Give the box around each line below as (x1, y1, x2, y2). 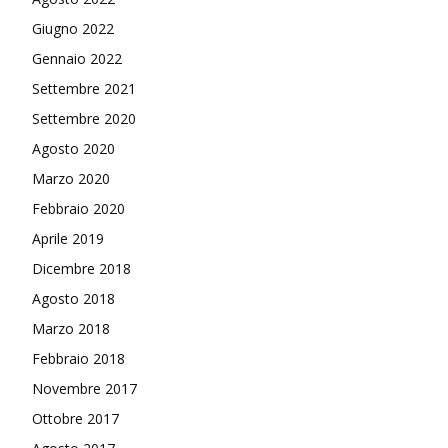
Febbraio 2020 (32, 198, 125, 218)
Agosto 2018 (32, 288, 115, 308)
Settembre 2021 (32, 78, 136, 98)
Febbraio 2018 (32, 348, 125, 368)
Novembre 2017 (32, 378, 137, 398)
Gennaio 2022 (32, 48, 122, 68)
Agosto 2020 (32, 138, 115, 158)
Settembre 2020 (32, 108, 136, 128)
